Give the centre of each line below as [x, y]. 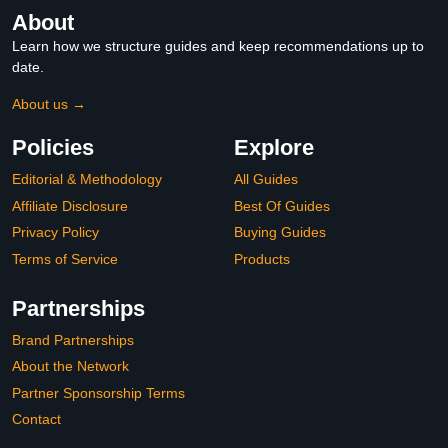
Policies [53, 148]
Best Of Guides [282, 205]
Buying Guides [280, 232]
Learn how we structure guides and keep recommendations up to [218, 46]
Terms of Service [65, 258]
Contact [36, 419]
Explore [274, 148]
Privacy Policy [55, 232]
